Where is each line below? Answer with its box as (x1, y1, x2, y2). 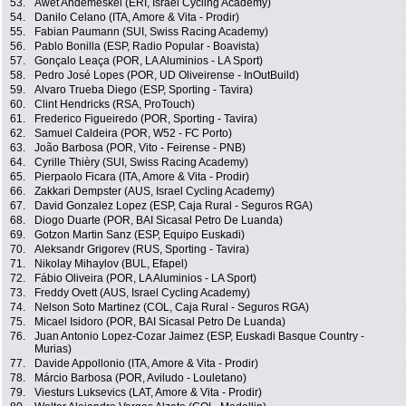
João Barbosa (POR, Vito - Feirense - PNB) (34, 141, 246, 155)
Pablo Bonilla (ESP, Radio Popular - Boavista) (34, 40, 259, 53)
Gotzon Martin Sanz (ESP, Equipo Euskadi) (34, 228, 245, 242)
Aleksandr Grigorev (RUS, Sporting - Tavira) (34, 243, 249, 256)
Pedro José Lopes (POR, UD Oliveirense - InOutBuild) (34, 69, 299, 82)
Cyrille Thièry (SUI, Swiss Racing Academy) (34, 156, 248, 169)
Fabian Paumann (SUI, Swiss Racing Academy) (34, 25, 268, 39)
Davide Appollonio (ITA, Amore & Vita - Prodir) (34, 357, 258, 371)
